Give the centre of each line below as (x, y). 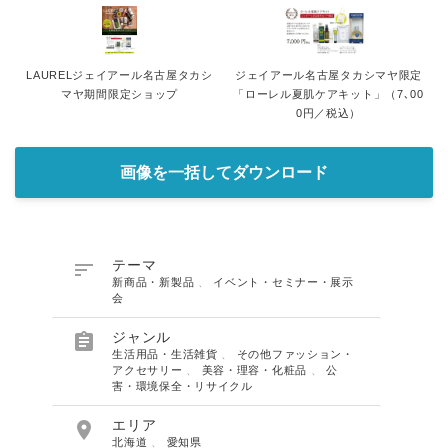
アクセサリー (149, 370)
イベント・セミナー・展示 (283, 282)
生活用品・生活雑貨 (167, 354)
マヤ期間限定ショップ (119, 94)
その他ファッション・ (295, 354)
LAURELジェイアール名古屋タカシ (119, 75)
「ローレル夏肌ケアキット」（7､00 (328, 94)
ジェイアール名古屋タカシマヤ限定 (328, 75)
